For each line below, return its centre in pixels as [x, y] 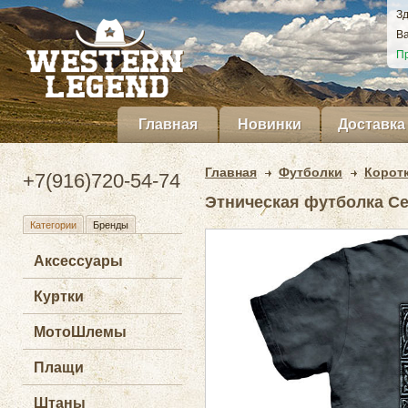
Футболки [311, 172]
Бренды [111, 225]
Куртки [59, 296]
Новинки [270, 124]
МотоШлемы [80, 332]
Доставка [372, 124]
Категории [53, 225]
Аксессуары [78, 261]
